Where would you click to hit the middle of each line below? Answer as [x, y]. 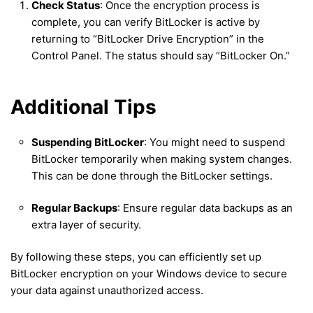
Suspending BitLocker [88, 142]
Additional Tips [83, 107]
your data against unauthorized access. [107, 290]
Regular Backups [74, 208]
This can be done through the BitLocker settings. [152, 175]
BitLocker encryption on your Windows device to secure [149, 273]
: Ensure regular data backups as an [205, 208]
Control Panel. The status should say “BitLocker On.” [161, 55]
